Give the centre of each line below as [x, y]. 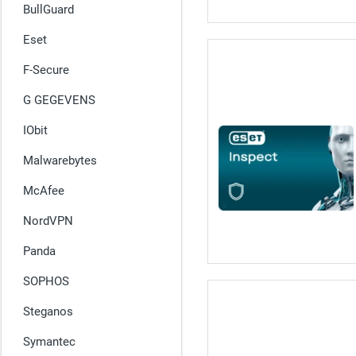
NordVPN [48, 221]
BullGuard [48, 10]
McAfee [44, 191]
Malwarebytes [60, 161]
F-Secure [46, 70]
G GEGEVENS [59, 100]
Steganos [48, 311]
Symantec [49, 342]
